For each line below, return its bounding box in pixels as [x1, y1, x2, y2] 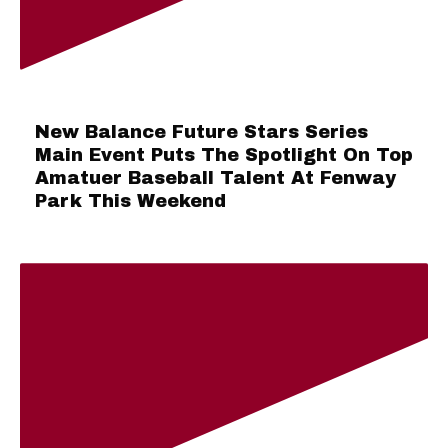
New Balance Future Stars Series [35, 122, 368, 143]
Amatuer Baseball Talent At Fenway [35, 168, 396, 189]
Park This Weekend [35, 191, 226, 212]
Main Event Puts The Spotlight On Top [35, 145, 413, 166]
